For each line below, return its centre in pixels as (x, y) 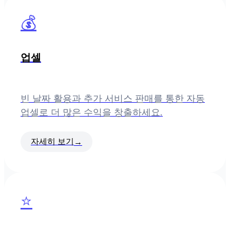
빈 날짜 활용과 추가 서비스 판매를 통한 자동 (113, 99)
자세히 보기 (52, 141)
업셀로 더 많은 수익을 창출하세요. (92, 112)
